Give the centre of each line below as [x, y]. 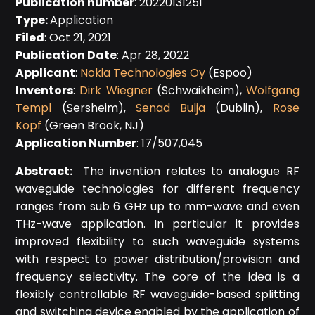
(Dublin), [239, 108]
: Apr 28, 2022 [153, 55]
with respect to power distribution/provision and [157, 259]
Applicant [46, 73]
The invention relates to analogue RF [191, 171]
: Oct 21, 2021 [78, 38]
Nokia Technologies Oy [143, 73]
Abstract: [49, 171]
